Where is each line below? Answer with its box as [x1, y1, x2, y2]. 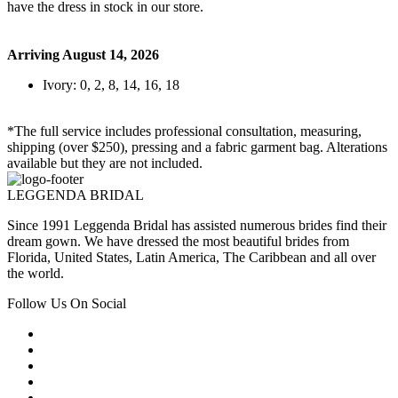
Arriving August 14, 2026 [7, 47, 159, 63]
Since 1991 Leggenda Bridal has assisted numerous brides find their [7, 218, 386, 234]
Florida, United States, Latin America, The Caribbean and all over [7, 250, 376, 266]
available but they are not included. [7, 155, 203, 171]
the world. [7, 266, 64, 282]
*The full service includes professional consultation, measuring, [7, 123, 362, 139]
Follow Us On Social [7, 296, 126, 312]
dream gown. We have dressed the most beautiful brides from [7, 234, 349, 250]
